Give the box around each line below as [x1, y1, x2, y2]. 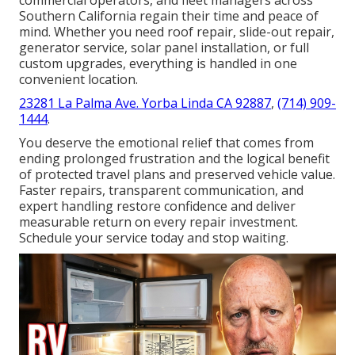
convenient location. [19, 70, 138, 88]
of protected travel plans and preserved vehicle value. [19, 165, 335, 183]
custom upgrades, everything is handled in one [19, 54, 297, 72]
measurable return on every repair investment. [19, 212, 298, 231]
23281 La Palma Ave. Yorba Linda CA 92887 [19, 94, 271, 112]
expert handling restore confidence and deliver [19, 197, 296, 215]
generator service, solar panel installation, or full [19, 38, 309, 56]
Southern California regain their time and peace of [19, 6, 319, 25]
